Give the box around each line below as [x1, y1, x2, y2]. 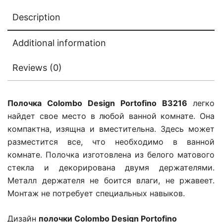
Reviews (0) [12, 62, 62, 73]
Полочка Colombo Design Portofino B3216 [7, 98, 193, 109]
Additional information [12, 38, 106, 49]
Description [12, 12, 60, 23]
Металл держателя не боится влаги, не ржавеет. [7, 175, 215, 186]
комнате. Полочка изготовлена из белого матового [7, 150, 215, 160]
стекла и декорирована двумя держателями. [7, 163, 215, 173]
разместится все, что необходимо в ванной [7, 137, 215, 147]
